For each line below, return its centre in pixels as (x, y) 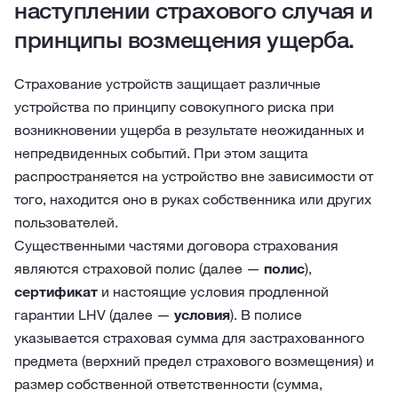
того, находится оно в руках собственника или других (193, 199)
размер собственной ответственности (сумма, (168, 384)
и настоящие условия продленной (213, 291)
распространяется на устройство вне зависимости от (194, 176)
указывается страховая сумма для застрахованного (189, 338)
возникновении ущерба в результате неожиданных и (189, 130)
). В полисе (266, 314)
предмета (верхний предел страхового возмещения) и (194, 361)
